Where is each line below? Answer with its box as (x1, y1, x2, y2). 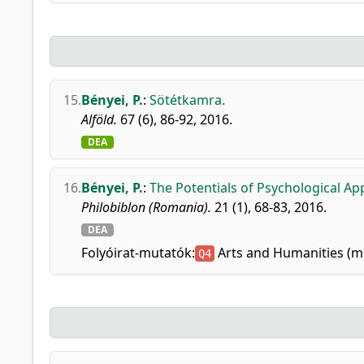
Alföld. (81, 110, 117, 128)
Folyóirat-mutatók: (81, 244, 195, 262)
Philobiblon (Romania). (81, 198, 211, 216)
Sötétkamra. (149, 91, 225, 109)
